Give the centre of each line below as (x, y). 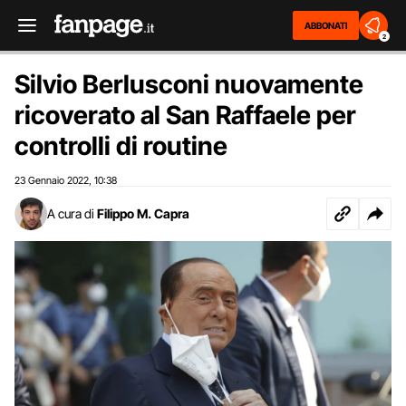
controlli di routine (121, 146)
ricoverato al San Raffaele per (185, 115)
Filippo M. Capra (143, 213)
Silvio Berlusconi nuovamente (189, 84)
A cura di (71, 213)
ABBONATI (326, 25)
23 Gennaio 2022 (52, 180)
